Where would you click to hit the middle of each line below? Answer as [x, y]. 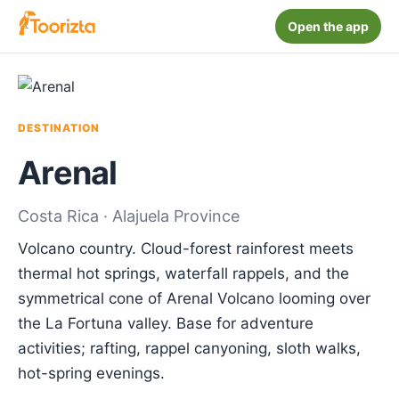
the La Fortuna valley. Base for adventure [166, 323]
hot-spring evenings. [91, 373]
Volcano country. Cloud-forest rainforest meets [186, 248]
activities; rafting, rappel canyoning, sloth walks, [189, 348]
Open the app [328, 26]
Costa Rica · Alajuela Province [129, 216]
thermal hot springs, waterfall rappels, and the [183, 273]
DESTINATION [59, 128]
